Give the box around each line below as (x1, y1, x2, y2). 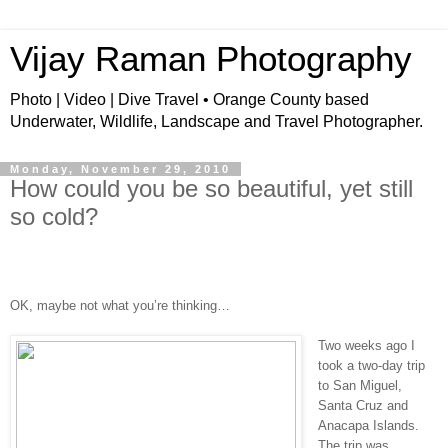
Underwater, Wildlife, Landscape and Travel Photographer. (10, 113, 423, 130)
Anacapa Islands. (318, 417, 419, 433)
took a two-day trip (318, 357, 425, 373)
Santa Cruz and (318, 397, 408, 413)
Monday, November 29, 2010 (10, 163, 231, 175)
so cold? (10, 203, 98, 230)
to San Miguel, (318, 377, 402, 393)
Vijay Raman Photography (10, 40, 412, 78)
